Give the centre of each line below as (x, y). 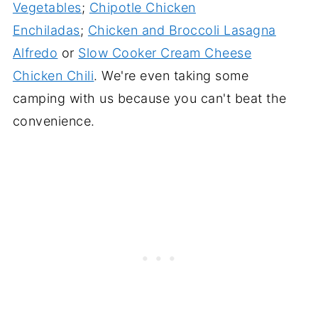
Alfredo (35, 53)
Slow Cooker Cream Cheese (165, 53)
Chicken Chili (53, 75)
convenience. (54, 121)
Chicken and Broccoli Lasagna (182, 30)
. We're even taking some (171, 75)
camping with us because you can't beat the (149, 98)
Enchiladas (46, 30)
